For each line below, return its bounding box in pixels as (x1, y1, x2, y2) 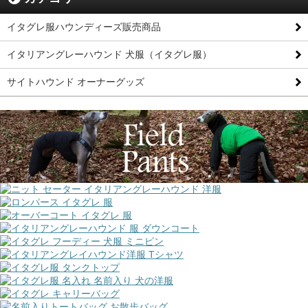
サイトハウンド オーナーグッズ (7, 76, 144, 88)
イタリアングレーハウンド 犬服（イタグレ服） (7, 49, 212, 60)
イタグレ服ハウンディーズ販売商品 (7, 21, 161, 33)
